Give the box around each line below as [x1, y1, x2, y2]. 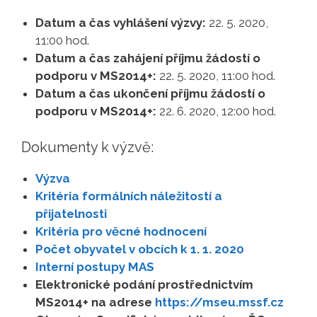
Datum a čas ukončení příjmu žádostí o [35, 86, 265, 100]
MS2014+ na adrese [35, 294, 155, 309]
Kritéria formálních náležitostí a [35, 188, 222, 203]
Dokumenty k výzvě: [21, 138, 154, 156]
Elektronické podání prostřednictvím [35, 277, 253, 292]
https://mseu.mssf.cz [155, 294, 284, 309]
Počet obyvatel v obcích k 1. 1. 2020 [35, 241, 244, 256]
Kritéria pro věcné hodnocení [35, 224, 207, 238]
